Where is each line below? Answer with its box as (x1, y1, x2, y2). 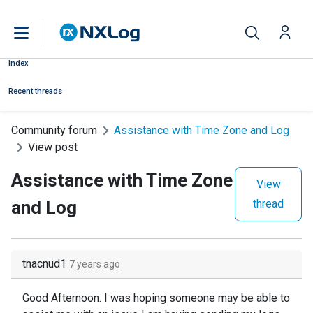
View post (28, 140, 78, 154)
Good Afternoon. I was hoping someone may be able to (22, 291, 290, 305)
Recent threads (8, 87, 62, 96)
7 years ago (69, 259, 120, 270)
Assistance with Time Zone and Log (114, 124, 289, 137)
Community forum (11, 124, 97, 137)
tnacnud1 (22, 257, 69, 270)
